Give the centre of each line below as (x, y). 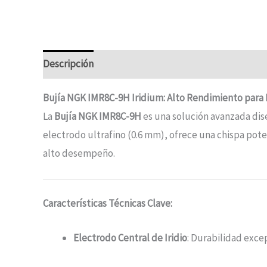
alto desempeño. (79, 153)
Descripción (68, 64)
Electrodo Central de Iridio (130, 238)
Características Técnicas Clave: (108, 204)
